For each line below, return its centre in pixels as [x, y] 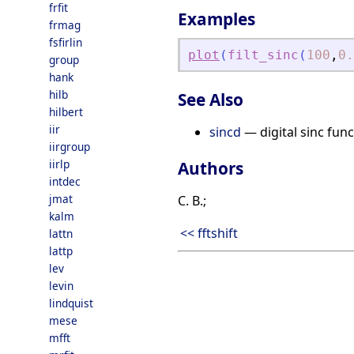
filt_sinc [263, 55]
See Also [211, 99]
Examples [217, 19]
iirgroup [70, 147]
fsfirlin [66, 42]
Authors [211, 168]
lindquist [71, 303]
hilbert [66, 112]
